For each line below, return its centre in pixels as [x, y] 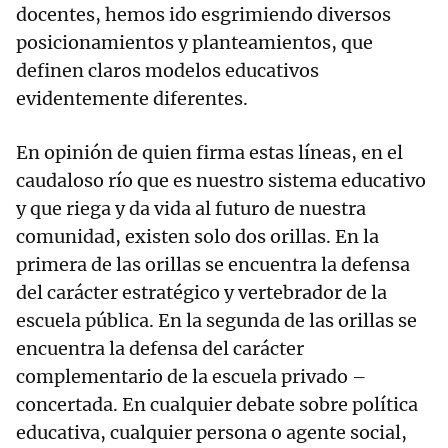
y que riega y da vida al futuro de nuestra [191, 209]
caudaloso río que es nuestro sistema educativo [221, 181]
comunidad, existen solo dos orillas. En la [197, 237]
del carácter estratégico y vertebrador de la [201, 293]
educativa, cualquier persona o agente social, [211, 433]
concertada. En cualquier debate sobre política [217, 405]
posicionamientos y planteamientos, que [194, 43]
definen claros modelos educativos [167, 71]
